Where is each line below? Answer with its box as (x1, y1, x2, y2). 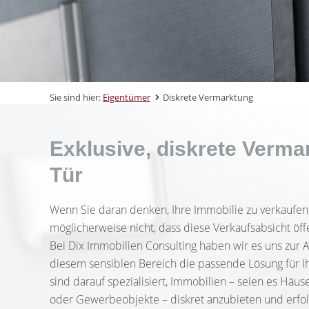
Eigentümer (103, 91, 150, 103)
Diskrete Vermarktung (163, 91, 253, 103)
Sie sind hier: (50, 91, 103, 103)
